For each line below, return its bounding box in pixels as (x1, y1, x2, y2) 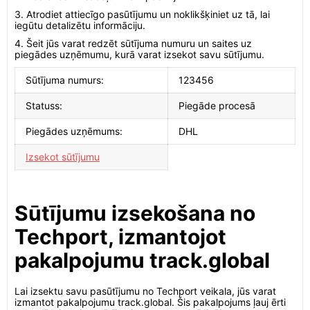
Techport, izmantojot (15, 224, 226, 249)
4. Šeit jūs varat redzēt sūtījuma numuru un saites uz (15, 37, 252, 49)
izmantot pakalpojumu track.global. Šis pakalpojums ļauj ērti (15, 296, 286, 308)
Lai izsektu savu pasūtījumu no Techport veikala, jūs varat (15, 285, 276, 297)
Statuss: (26, 100, 62, 111)
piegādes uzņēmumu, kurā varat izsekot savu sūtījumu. (15, 48, 264, 60)
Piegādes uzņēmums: (26, 125, 122, 137)
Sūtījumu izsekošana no (15, 201, 255, 226)
